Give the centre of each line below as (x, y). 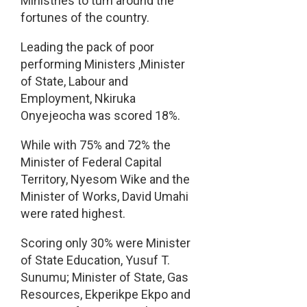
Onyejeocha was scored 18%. (100, 116)
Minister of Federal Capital (91, 162)
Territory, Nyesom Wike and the (105, 180)
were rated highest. (73, 214)
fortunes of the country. (85, 18)
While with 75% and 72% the (95, 145)
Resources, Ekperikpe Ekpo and (105, 295)
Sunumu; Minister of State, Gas (104, 278)
